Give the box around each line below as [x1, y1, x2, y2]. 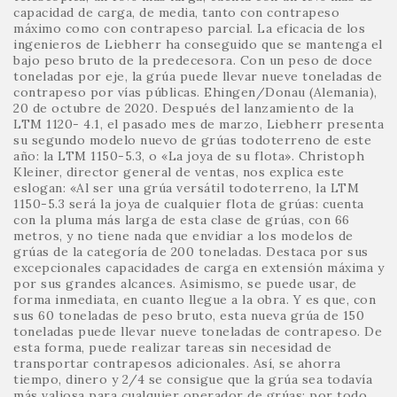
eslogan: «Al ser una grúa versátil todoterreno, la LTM [13, 179, 359, 196]
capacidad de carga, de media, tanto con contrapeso [13, 4, 339, 20]
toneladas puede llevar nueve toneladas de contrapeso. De [13, 323, 382, 339]
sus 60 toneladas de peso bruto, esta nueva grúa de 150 [13, 307, 364, 323]
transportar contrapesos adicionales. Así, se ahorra [13, 354, 341, 371]
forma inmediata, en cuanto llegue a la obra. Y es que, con [13, 291, 376, 307]
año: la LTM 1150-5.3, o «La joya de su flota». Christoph [13, 147, 364, 164]
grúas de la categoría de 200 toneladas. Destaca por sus [13, 243, 369, 260]
